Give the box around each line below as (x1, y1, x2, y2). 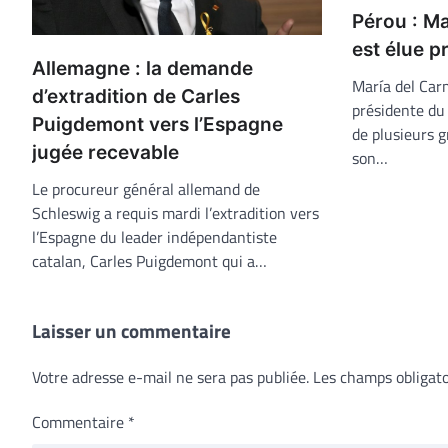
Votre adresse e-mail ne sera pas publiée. (32, 365, 309, 389)
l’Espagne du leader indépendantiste (32, 225, 277, 249)
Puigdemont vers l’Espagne (32, 113, 283, 136)
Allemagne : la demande (32, 57, 253, 80)
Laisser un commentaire (32, 316, 231, 345)
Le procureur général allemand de (32, 177, 260, 201)
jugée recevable (32, 141, 179, 164)
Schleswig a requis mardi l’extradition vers (32, 201, 319, 225)
